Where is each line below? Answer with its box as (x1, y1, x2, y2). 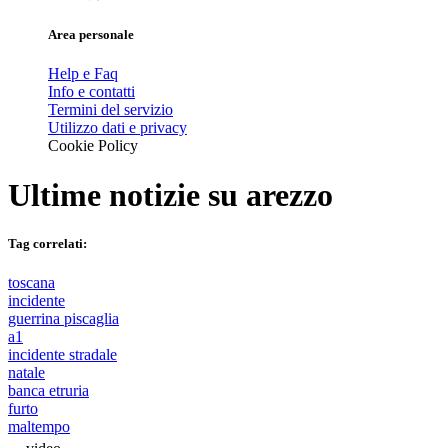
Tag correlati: (8, 235, 87, 251)
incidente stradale (8, 346, 117, 364)
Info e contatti (48, 83, 135, 101)
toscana (8, 274, 55, 292)
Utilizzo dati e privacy (48, 119, 187, 137)
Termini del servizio (48, 101, 173, 119)
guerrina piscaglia (8, 310, 119, 328)
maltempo (8, 418, 70, 436)
